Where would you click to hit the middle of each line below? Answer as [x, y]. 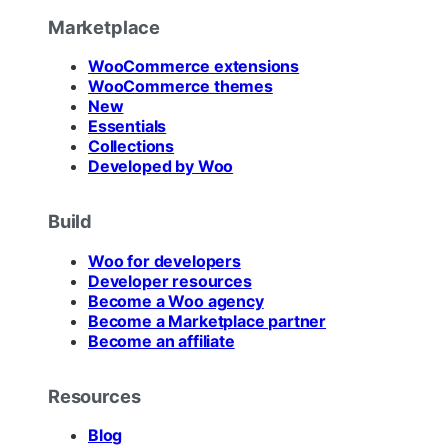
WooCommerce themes [180, 86]
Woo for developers [164, 260]
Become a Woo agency [176, 300]
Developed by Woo [161, 166]
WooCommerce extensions [194, 66]
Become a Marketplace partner [207, 320]
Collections [131, 146]
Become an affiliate [161, 340]
